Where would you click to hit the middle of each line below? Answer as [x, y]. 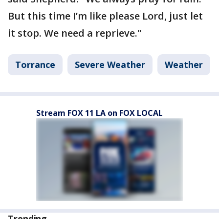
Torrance [35, 65]
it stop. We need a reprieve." [75, 33]
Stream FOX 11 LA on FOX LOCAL [99, 113]
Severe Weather [110, 65]
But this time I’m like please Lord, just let [105, 16]
